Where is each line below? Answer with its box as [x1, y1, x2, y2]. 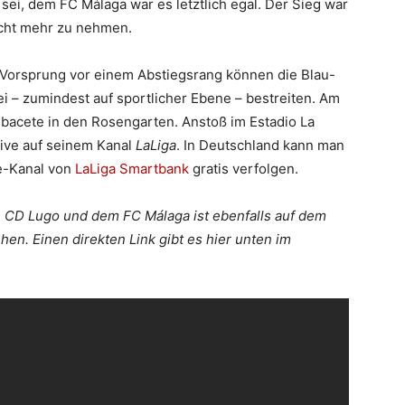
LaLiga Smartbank [75, 159, 189, 177]
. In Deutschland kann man [176, 136, 344, 154]
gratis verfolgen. [189, 159, 298, 177]
